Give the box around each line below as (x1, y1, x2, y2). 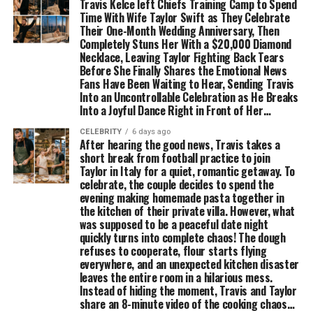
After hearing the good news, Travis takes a (79, 136, 280, 153)
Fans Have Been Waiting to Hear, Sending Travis (79, 75, 294, 92)
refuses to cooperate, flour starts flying (79, 242, 267, 259)
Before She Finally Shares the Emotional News (79, 62, 287, 79)
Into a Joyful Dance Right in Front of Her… (79, 102, 271, 119)
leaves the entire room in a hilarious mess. (79, 269, 272, 286)
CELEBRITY (79, 127, 122, 136)
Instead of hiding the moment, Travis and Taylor (79, 282, 297, 299)
